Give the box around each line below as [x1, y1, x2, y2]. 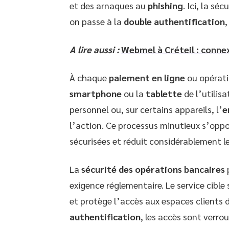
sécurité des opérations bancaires [81, 163, 225, 175]
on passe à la [70, 15, 124, 27]
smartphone [70, 87, 122, 99]
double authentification [124, 15, 225, 27]
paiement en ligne [109, 71, 185, 83]
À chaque [70, 71, 109, 83]
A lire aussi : [70, 43, 119, 55]
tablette [146, 87, 182, 99]
